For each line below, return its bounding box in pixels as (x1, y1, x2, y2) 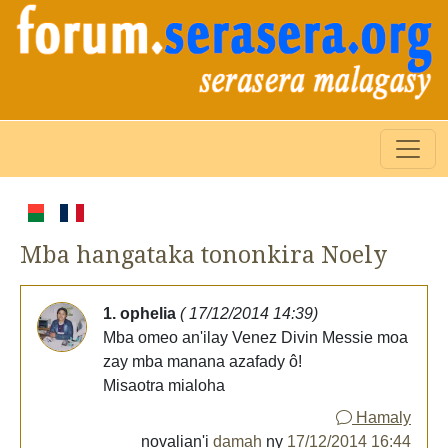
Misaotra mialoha (103, 376, 225, 394)
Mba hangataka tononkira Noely (20, 240, 387, 269)
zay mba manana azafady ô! (103, 352, 302, 370)
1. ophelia (103, 304, 180, 322)
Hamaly (352, 408, 411, 426)
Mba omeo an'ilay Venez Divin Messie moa (103, 328, 408, 346)
